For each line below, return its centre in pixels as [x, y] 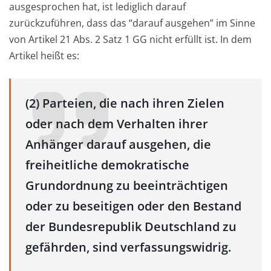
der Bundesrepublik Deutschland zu [131, 227]
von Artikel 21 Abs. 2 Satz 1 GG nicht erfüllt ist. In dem [130, 40]
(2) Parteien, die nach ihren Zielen [125, 103]
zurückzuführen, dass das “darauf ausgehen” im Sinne [132, 23]
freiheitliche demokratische [107, 165]
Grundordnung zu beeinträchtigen [127, 186]
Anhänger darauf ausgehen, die [118, 145]
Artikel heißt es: [44, 56]
